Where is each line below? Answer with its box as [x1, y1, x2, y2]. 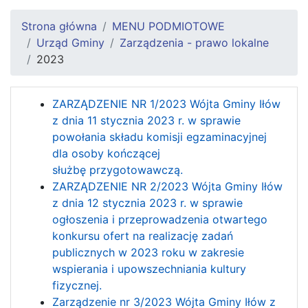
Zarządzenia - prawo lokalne [120, 35, 269, 49]
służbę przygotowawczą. [52, 162, 183, 177]
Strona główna [21, 19, 97, 33]
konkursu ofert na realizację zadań [52, 228, 233, 243]
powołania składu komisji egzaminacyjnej [52, 129, 267, 144]
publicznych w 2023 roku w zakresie [52, 245, 244, 259]
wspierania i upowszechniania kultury [52, 261, 246, 276]
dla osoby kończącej [52, 146, 160, 160]
